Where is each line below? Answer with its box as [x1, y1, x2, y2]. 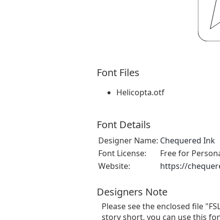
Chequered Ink [160, 135, 215, 146]
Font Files [97, 65, 139, 79]
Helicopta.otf [116, 86, 165, 98]
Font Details [97, 117, 151, 131]
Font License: [98, 147, 146, 159]
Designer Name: [98, 135, 158, 146]
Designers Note [97, 185, 167, 198]
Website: [98, 160, 130, 171]
